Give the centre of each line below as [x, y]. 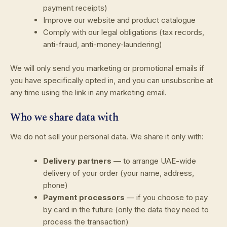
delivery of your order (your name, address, [119, 173]
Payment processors [84, 198]
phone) [55, 185]
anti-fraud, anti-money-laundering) [103, 45]
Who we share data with [64, 117]
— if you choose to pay [166, 198]
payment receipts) [75, 8]
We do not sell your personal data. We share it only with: [107, 137]
